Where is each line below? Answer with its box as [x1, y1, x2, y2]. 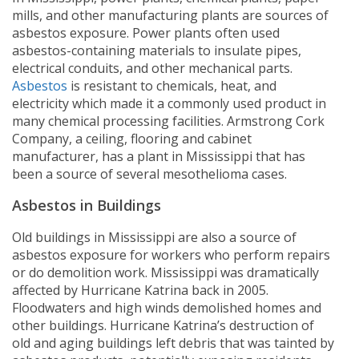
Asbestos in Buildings [12, 196, 161, 215]
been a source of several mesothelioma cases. [12, 165, 287, 183]
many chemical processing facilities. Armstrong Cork [12, 112, 325, 130]
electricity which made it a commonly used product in [12, 95, 326, 112]
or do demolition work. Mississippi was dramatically [12, 264, 319, 281]
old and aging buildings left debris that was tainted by [12, 334, 334, 352]
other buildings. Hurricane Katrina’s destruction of [12, 317, 314, 334]
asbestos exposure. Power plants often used [12, 24, 280, 42]
